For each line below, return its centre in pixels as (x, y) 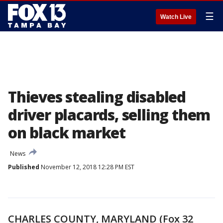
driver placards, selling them (109, 115)
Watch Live (176, 17)
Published (24, 167)
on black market (67, 133)
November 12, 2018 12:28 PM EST (87, 167)
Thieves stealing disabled (97, 97)
